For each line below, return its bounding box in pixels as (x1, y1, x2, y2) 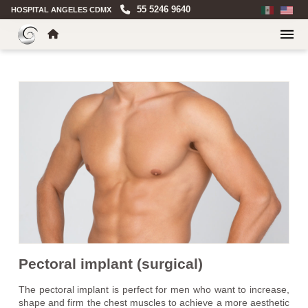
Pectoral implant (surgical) (18, 256, 203, 272)
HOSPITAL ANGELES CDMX (11, 5, 111, 14)
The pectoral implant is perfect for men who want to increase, (18, 284, 290, 296)
